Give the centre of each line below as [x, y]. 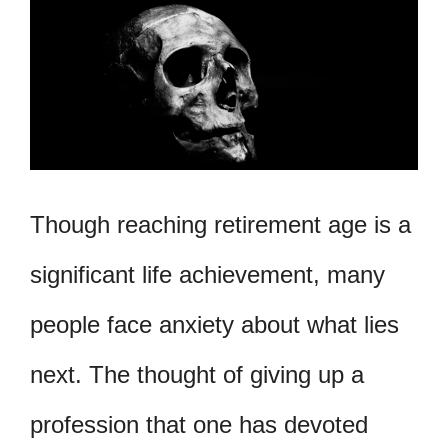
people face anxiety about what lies [214, 325]
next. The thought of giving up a [197, 375]
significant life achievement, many [207, 275]
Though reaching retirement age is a [220, 225]
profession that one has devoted [199, 425]
